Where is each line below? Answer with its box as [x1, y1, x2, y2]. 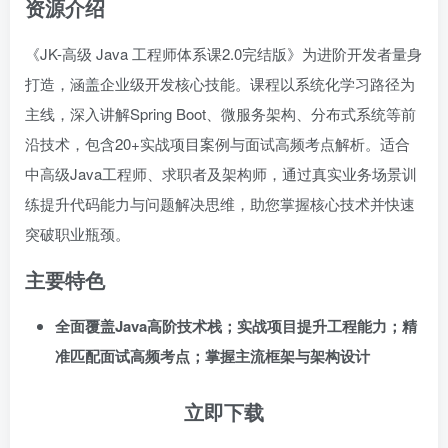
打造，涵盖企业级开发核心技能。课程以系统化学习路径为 [25, 73, 415, 94]
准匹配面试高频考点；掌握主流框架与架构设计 [55, 345, 370, 367]
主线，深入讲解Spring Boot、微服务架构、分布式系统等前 [25, 103, 416, 124]
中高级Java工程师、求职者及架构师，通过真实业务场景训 [25, 163, 417, 184]
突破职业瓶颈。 [25, 223, 130, 244]
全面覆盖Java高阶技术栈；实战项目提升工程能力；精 [55, 315, 417, 337]
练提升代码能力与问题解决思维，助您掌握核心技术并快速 [25, 193, 415, 214]
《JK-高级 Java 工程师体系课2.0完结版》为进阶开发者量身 [25, 43, 422, 64]
